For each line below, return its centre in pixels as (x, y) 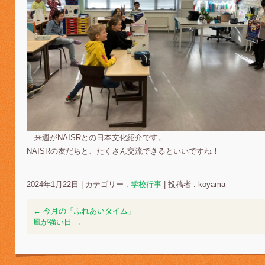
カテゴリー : (108, 184)
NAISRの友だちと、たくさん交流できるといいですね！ (123, 151)
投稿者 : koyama (197, 184)
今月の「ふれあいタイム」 (88, 211)
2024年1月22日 (53, 184)
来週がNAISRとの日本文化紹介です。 (96, 138)
